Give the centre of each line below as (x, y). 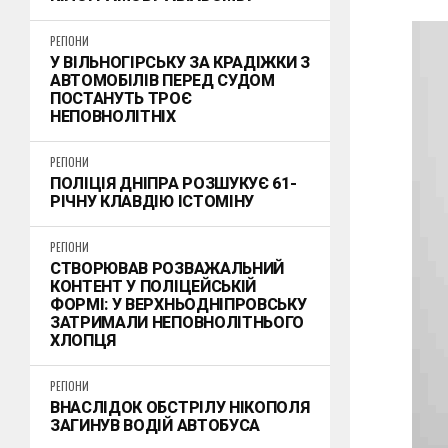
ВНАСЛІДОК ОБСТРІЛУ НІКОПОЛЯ (180, 407)
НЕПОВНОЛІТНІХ (113, 116)
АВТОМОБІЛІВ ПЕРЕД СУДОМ (162, 80)
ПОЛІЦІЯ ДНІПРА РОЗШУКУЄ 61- (173, 183)
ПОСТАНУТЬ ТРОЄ (121, 98)
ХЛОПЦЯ (83, 340)
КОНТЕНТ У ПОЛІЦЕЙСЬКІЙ (153, 286)
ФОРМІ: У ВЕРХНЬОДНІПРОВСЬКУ (178, 304)
